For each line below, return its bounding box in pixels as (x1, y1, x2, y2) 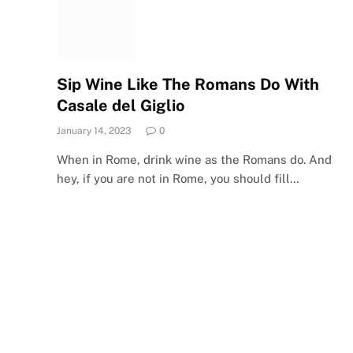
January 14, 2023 (57, 125, 132, 136)
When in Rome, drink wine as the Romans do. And (57, 153, 332, 166)
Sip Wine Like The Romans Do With (57, 75, 319, 94)
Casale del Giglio (57, 96, 185, 115)
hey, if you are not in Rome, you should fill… (57, 172, 299, 185)
